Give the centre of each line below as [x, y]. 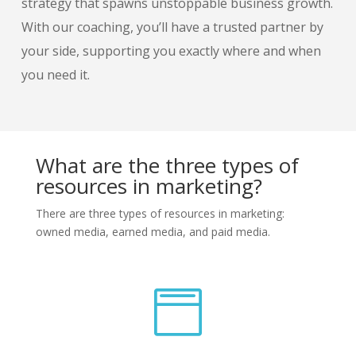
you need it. [57, 75]
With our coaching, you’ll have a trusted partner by [172, 27]
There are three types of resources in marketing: [160, 213]
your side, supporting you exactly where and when [171, 51]
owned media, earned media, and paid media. [153, 231]
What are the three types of [167, 165]
